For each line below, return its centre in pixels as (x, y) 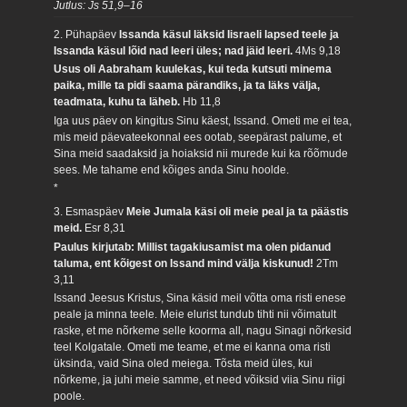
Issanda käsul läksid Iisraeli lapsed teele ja (229, 34)
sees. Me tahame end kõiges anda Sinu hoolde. (172, 169)
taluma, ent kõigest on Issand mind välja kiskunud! (185, 263)
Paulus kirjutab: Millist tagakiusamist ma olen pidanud (193, 247)
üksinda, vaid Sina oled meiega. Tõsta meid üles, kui (184, 364)
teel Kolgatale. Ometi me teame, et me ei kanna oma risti (193, 347)
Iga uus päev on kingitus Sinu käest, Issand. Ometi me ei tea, (203, 120)
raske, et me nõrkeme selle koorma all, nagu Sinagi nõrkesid (203, 331)
